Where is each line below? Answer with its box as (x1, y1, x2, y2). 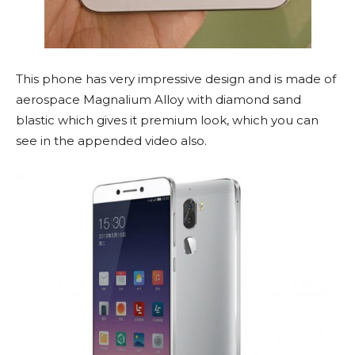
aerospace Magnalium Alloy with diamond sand (16, 91, 301, 107)
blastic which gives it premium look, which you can (16, 112, 319, 128)
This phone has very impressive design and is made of (16, 71, 336, 86)
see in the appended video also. (16, 132, 207, 148)
